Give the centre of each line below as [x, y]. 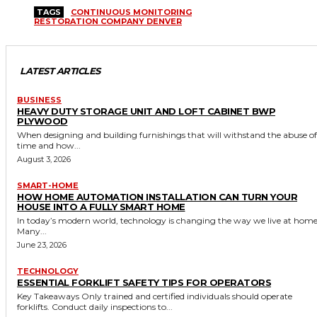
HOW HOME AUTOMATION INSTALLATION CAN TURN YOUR [157, 197]
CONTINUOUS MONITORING [131, 12]
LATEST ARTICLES [60, 71]
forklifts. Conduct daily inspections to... [112, 307]
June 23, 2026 [42, 245]
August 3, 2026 [44, 160]
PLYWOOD [42, 121]
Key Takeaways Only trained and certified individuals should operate [49, 296]
